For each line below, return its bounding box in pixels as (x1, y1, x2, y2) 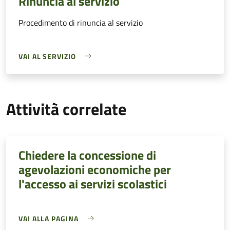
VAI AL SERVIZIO (18, 50, 76, 62)
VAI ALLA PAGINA (18, 213, 79, 224)
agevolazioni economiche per (18, 160, 171, 179)
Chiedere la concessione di (18, 145, 156, 164)
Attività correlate (6, 96, 126, 121)
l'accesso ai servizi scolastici (18, 174, 167, 193)
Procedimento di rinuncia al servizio (18, 16, 143, 29)
